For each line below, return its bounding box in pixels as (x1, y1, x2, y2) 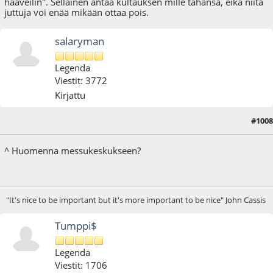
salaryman (55, 34, 105, 49)
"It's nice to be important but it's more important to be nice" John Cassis (5, 194, 266, 206)
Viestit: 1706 (55, 259, 108, 272)
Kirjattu (55, 89, 86, 102)
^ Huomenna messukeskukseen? (4, 144, 141, 157)
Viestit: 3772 (55, 74, 108, 87)
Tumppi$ (55, 219, 97, 233)
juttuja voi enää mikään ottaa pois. (4, 5, 149, 18)
